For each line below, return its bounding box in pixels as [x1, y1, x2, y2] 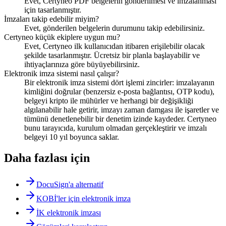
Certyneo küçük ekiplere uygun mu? [4, 32, 120, 41]
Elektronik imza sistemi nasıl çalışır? [4, 69, 119, 78]
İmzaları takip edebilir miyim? [4, 14, 99, 23]
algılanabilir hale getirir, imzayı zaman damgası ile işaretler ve [24, 105, 219, 114]
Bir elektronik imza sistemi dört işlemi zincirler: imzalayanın [24, 78, 214, 87]
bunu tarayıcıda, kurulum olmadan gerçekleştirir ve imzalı [24, 123, 207, 132]
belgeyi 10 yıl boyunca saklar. [24, 132, 119, 141]
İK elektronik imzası [36, 208, 101, 217]
